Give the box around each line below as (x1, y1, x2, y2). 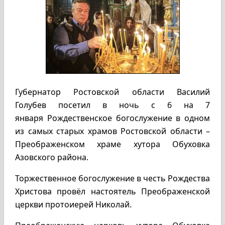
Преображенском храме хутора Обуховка (15, 139, 210, 150)
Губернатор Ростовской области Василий (15, 86, 210, 97)
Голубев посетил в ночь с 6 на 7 (15, 99, 210, 110)
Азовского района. (15, 152, 88, 163)
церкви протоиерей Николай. (15, 199, 132, 210)
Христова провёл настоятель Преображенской (15, 186, 210, 197)
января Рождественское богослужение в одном (15, 113, 210, 124)
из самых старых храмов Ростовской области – (15, 126, 210, 137)
